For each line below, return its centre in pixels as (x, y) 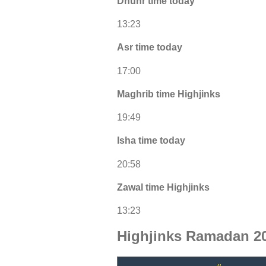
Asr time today (150, 47)
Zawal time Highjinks (163, 187)
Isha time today (151, 141)
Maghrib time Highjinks (169, 94)
